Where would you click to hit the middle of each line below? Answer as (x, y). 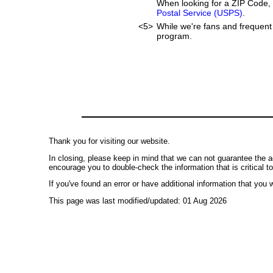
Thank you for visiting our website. (109, 141)
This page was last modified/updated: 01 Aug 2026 (138, 201)
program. (174, 36)
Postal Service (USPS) (200, 13)
